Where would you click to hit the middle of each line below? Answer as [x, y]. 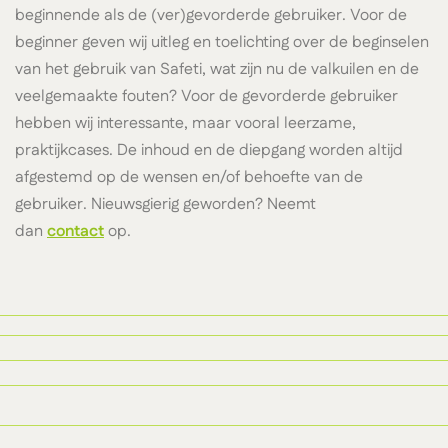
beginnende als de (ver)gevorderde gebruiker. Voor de [211, 15]
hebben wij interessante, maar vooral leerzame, [185, 123]
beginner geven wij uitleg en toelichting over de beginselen [222, 42]
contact [75, 231]
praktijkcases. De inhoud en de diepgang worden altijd [209, 150]
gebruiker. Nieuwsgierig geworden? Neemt [165, 204]
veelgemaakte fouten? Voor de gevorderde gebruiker [206, 96]
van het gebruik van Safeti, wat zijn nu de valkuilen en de [217, 69]
